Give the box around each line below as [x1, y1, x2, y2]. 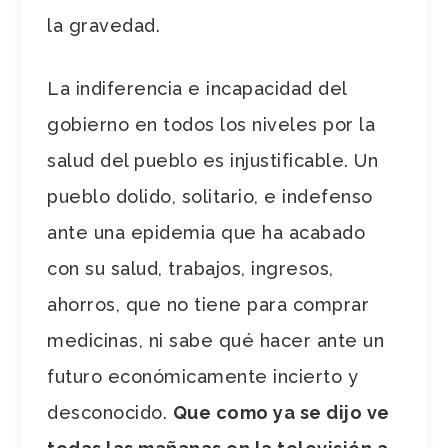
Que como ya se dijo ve [172, 401, 390, 423]
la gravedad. [47, 14, 161, 36]
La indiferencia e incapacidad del [47, 77, 347, 99]
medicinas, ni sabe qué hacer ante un [47, 329, 385, 351]
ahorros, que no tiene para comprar [47, 293, 370, 315]
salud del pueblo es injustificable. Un [47, 149, 379, 171]
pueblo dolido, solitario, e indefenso [47, 185, 373, 207]
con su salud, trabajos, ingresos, [47, 257, 334, 279]
